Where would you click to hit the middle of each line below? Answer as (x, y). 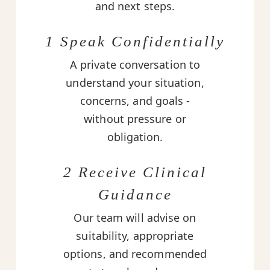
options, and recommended (135, 254)
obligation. (135, 137)
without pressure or (135, 119)
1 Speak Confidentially (135, 41)
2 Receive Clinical (135, 172)
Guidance (135, 194)
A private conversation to (135, 64)
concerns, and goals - (135, 101)
